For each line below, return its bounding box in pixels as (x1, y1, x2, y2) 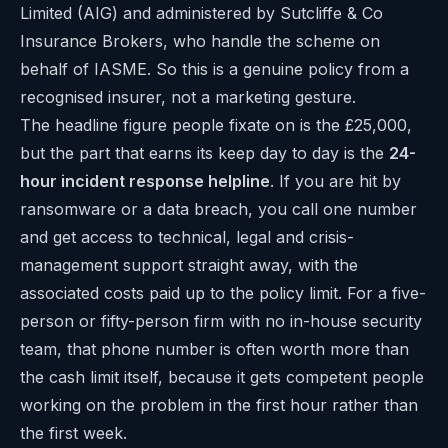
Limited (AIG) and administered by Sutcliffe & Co (20, 3, 383, 24)
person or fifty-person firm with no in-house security (20, 311, 422, 332)
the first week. (20, 423, 127, 444)
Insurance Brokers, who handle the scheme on (20, 31, 380, 52)
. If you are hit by (270, 171, 401, 192)
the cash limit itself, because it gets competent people (20, 367, 424, 388)
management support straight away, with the (20, 255, 358, 276)
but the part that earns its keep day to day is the (20, 143, 389, 164)
